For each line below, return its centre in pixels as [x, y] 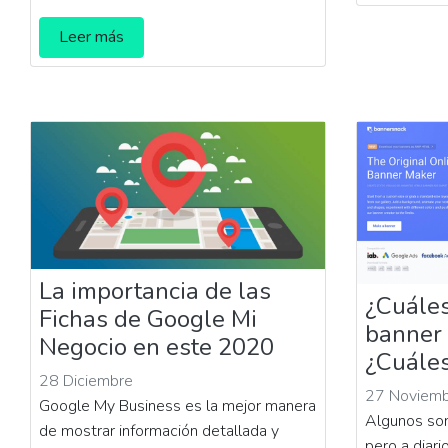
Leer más [92, 37]
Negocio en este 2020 [157, 347]
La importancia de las [155, 291]
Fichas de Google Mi [148, 319]
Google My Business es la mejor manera [178, 406]
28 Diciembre [86, 381]
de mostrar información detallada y [159, 431]
